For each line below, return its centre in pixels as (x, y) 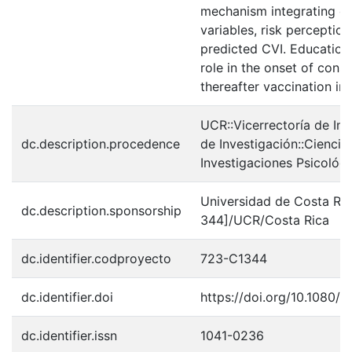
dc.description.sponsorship (101, 210)
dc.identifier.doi (67, 297)
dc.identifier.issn (69, 335)
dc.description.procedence (101, 143)
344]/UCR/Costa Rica (265, 220)
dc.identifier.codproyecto (96, 258)
